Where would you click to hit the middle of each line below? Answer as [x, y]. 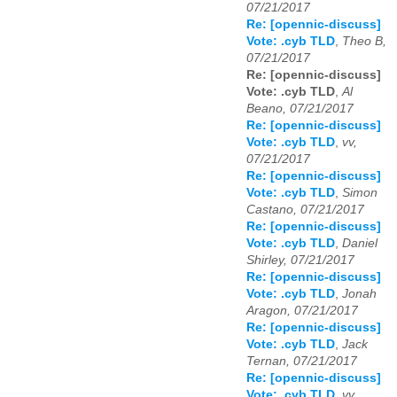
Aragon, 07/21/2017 [302, 310]
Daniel [360, 243]
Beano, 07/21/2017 [300, 108]
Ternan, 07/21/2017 [302, 361]
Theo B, [364, 41]
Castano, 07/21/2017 [305, 209]
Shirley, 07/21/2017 [300, 260]
